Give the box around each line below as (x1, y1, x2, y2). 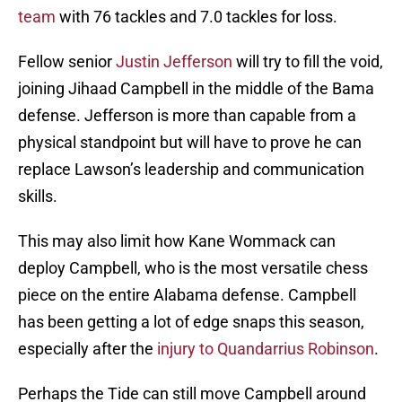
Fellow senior (18, 52, 116, 72)
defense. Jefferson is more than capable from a (18, 106, 356, 126)
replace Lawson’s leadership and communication (18, 160, 364, 179)
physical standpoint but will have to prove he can (18, 133, 362, 153)
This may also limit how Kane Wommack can (18, 232, 336, 251)
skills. (18, 187, 61, 206)
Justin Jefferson (116, 52, 232, 72)
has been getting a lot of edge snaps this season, (18, 312, 364, 332)
